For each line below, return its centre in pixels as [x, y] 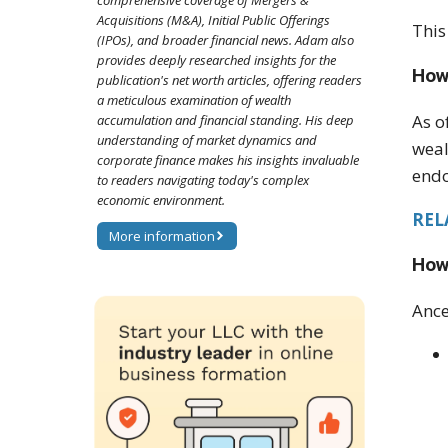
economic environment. [161, 200]
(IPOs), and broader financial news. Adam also [225, 40]
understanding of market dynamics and [207, 140]
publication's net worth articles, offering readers [229, 80]
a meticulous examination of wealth [194, 100]
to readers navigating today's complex [203, 180]
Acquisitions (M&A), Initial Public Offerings [213, 20]
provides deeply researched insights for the [216, 60]
